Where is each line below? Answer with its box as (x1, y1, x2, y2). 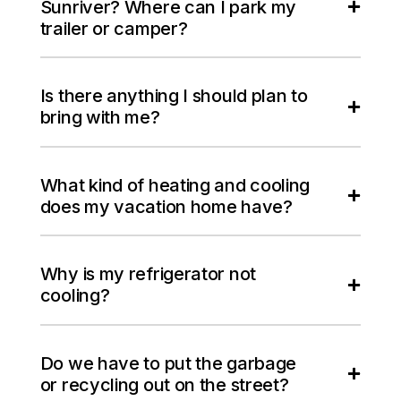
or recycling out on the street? (39, 373, 289, 396)
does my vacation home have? (39, 195, 293, 218)
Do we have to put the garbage (39, 352, 297, 374)
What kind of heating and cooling (39, 174, 311, 196)
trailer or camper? (39, 17, 188, 39)
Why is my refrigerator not (39, 263, 256, 286)
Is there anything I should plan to (39, 85, 308, 107)
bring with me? (39, 107, 160, 129)
